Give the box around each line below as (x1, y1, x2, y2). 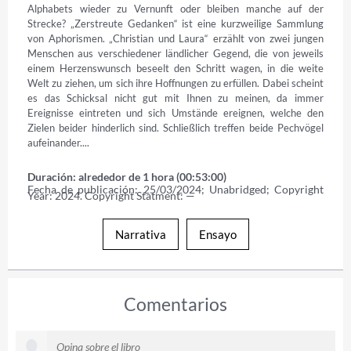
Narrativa (114, 226, 166, 241)
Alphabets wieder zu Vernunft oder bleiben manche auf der (27, 2, 324, 15)
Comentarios (124, 292, 227, 315)
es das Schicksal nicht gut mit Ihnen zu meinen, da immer (27, 91, 324, 104)
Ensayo (198, 226, 237, 241)
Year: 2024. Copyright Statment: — (27, 188, 195, 202)
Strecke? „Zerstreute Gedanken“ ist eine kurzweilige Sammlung (27, 16, 324, 30)
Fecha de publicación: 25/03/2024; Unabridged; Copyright (27, 182, 324, 196)
